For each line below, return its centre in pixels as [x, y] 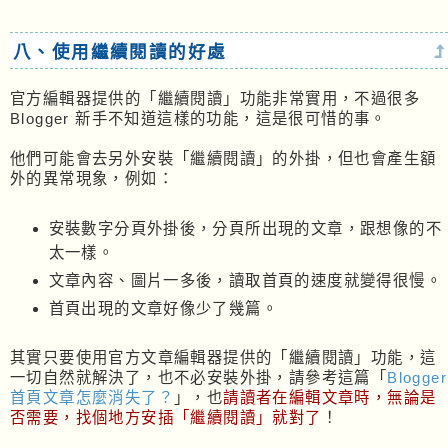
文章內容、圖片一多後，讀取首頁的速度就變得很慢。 [245, 280]
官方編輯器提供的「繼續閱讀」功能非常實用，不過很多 [215, 99]
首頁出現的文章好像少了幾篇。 [163, 308]
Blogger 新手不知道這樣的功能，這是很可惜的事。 [198, 119]
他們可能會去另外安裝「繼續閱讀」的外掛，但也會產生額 [223, 159]
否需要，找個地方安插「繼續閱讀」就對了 [166, 418]
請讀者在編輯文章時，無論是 [330, 398]
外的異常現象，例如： [92, 179]
